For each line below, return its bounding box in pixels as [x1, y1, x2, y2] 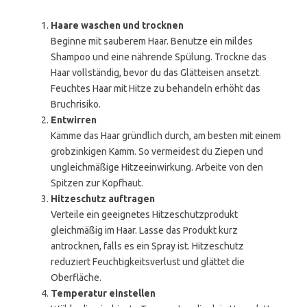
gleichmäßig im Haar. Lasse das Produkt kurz [51, 225, 238, 236]
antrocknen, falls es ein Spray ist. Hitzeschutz [51, 241, 244, 251]
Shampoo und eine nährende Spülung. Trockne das [51, 51, 267, 62]
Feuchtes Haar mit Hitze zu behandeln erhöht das [51, 83, 260, 94]
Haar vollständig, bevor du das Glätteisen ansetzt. [51, 67, 261, 78]
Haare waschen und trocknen [51, 20, 184, 31]
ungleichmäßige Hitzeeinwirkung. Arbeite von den [51, 162, 263, 173]
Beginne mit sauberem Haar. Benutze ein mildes [51, 36, 253, 47]
